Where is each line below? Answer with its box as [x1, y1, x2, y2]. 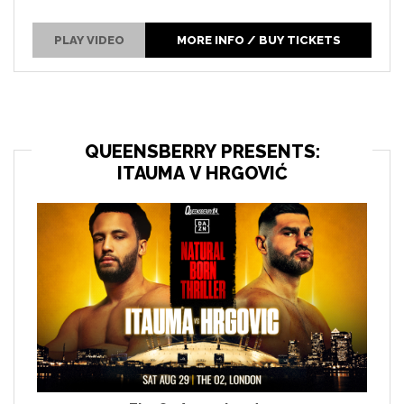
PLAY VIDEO [53, 32, 124, 47]
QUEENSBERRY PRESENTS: [84, 140, 320, 162]
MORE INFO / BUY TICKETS [176, 32, 341, 47]
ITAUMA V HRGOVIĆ [116, 161, 288, 184]
